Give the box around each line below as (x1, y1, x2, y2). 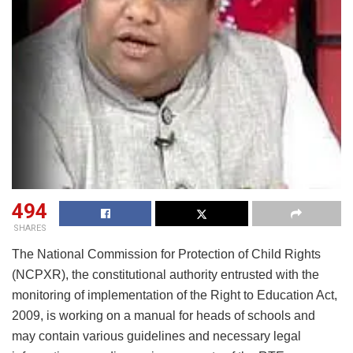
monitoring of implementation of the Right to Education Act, (12, 288, 337, 302)
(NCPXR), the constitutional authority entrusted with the (12, 267, 319, 281)
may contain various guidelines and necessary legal (12, 329, 301, 343)
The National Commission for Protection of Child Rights (12, 247, 321, 261)
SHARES (13, 222, 46, 233)
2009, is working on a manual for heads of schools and (12, 308, 315, 322)
